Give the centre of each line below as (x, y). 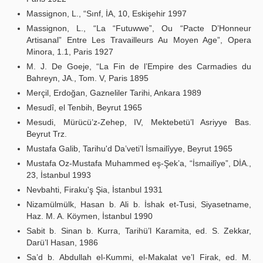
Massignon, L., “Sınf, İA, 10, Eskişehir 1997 (107, 14)
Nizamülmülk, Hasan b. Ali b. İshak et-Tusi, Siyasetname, (139, 204)
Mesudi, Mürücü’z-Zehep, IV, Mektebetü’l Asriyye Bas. (139, 122)
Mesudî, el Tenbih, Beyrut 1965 (84, 107)
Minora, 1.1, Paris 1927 (70, 52)
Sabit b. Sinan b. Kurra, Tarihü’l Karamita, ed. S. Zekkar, (139, 231)
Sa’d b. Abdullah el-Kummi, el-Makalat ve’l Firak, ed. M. (139, 257)
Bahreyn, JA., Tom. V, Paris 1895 (87, 78)
